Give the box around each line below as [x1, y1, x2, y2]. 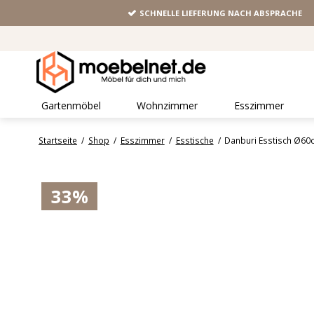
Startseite [38, 135, 77, 146]
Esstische [175, 135, 214, 146]
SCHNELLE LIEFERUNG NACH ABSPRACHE [139, 8, 303, 19]
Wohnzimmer [137, 99, 198, 113]
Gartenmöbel [41, 99, 101, 113]
